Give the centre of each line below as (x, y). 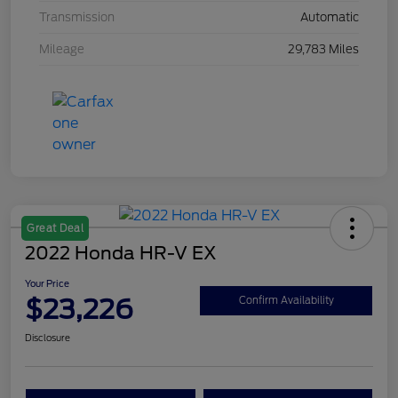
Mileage (62, 50)
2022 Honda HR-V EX (121, 254)
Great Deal (55, 229)
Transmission (77, 18)
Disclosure (48, 338)
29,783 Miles (323, 50)
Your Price (47, 284)
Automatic (330, 18)
